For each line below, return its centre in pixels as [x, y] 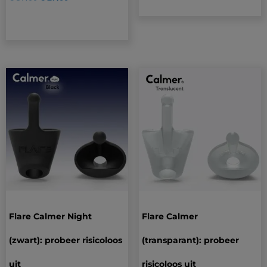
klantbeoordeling [170, 10]
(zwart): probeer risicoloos [66, 240]
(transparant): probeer [190, 240]
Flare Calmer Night [50, 216]
